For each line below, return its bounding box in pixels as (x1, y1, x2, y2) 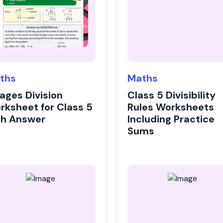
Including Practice (127, 112, 215, 125)
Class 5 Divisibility (127, 89, 216, 102)
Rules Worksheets (127, 101, 214, 113)
